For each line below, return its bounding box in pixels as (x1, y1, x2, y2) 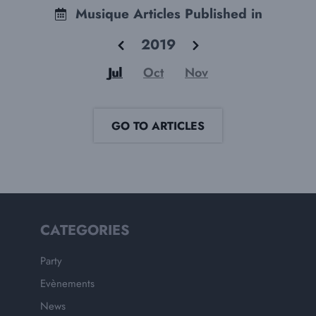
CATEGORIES (40, 220, 130, 241)
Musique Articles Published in (75, 4, 262, 23)
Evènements (40, 276, 95, 291)
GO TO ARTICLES (111, 118, 205, 134)
